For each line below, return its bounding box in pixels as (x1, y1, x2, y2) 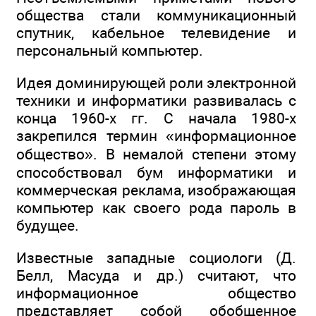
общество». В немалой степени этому (16, 145, 296, 164)
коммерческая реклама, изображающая (16, 181, 296, 200)
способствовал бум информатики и (16, 164, 296, 182)
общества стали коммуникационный (16, 6, 296, 24)
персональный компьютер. (16, 41, 203, 59)
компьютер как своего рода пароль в (16, 199, 296, 217)
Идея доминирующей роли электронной (16, 74, 296, 92)
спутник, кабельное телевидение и (16, 23, 296, 42)
